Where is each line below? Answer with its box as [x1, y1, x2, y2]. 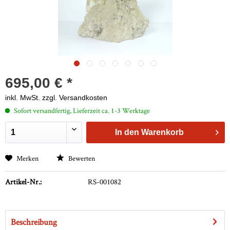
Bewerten [67, 154, 95, 163]
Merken [16, 154, 39, 163]
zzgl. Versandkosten [42, 93, 107, 102]
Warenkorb [141, 128, 184, 137]
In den [115, 128, 140, 137]
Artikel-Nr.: [5, 177, 42, 187]
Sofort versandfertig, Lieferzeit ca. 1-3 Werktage [12, 106, 150, 116]
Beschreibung [11, 216, 57, 228]
